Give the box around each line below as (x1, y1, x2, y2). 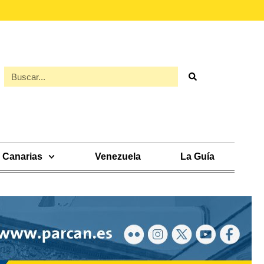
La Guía (180, 151, 215, 161)
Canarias (2, 151, 43, 161)
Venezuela (94, 151, 141, 161)
